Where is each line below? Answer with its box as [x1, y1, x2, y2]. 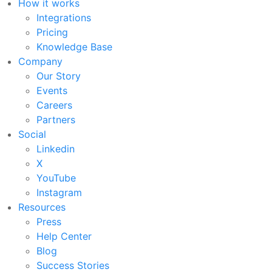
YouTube [36, 172, 76, 185]
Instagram [36, 186, 82, 199]
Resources [18, 201, 66, 214]
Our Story [36, 70, 81, 83]
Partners [36, 114, 75, 126]
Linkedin [36, 143, 75, 155]
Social [18, 128, 46, 141]
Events [36, 84, 67, 97]
